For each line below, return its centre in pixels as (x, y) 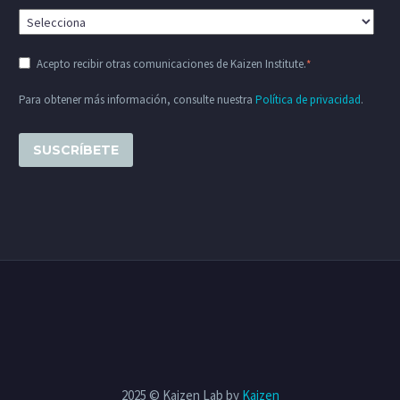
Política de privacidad (308, 100)
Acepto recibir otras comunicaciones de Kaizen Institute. (171, 64)
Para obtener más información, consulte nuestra (137, 100)
